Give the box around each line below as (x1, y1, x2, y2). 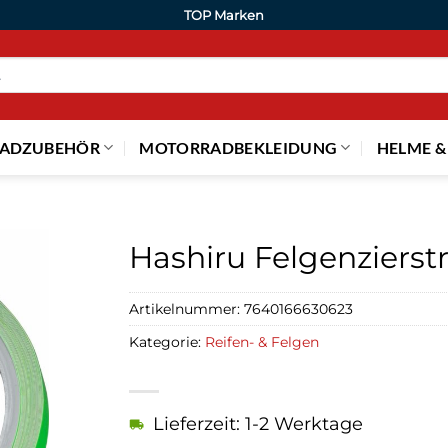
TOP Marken (184, 6, 264, 23)
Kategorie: (129, 332, 205, 351)
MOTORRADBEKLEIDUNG (139, 137, 338, 157)
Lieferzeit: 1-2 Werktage (153, 413, 363, 435)
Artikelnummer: (129, 299, 244, 318)
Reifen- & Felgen (205, 332, 319, 351)
